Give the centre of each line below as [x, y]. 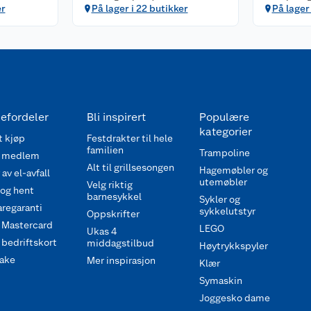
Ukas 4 [102, 231]
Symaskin [220, 280]
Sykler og [219, 199]
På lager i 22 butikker [140, 8]
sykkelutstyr [227, 211]
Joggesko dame [234, 297]
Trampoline [224, 152]
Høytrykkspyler [233, 245]
